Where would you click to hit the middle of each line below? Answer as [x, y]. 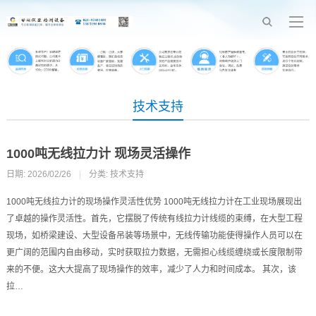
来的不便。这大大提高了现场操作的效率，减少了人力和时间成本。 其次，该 [151, 269]
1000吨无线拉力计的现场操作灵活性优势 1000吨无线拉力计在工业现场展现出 [154, 201]
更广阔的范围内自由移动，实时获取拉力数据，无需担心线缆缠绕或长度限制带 [154, 252]
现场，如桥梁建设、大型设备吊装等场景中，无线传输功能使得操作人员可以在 [154, 235]
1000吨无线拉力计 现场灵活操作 [98, 153]
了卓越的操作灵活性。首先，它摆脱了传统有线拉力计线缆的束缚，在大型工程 [154, 218]
